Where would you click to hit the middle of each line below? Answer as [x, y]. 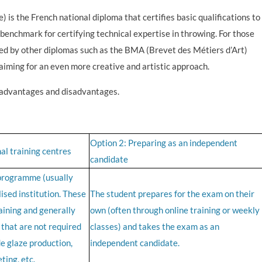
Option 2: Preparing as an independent [163, 142]
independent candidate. [135, 242]
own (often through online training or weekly [175, 210]
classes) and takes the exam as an [154, 226]
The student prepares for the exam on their [172, 193]
